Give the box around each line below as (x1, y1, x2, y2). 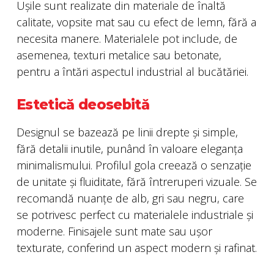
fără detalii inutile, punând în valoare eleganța (17, 141, 243, 156)
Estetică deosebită (17, 95, 149, 113)
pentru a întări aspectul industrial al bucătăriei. (17, 64, 248, 79)
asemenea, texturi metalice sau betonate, (17, 47, 221, 62)
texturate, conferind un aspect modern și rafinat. (17, 240, 257, 255)
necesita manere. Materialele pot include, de (17, 31, 237, 46)
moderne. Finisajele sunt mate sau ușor (17, 223, 212, 239)
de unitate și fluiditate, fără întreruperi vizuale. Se (17, 174, 257, 189)
